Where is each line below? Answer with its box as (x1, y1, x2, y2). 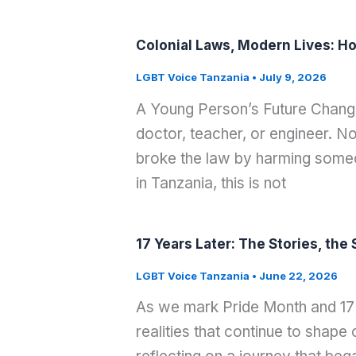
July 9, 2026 (258, 71, 327, 84)
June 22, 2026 (258, 269, 338, 282)
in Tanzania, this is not (135, 173, 286, 192)
